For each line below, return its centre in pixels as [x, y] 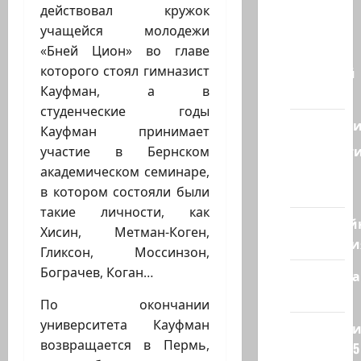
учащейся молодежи [125, 31]
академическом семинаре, [125, 172]
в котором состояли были [125, 192]
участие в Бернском [125, 152]
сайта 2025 [324, 349]
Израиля [303, 47]
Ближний [322, 73]
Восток [313, 93]
